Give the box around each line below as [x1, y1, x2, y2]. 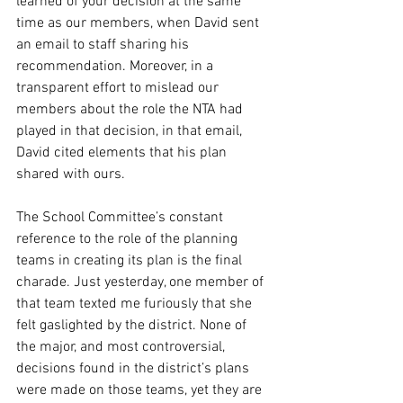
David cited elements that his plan [16, 144, 230, 162]
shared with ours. [16, 166, 125, 184]
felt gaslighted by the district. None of [16, 317, 250, 335]
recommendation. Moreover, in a [16, 58, 217, 76]
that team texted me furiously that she [16, 295, 255, 313]
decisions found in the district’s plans [16, 360, 253, 378]
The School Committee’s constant [16, 209, 227, 227]
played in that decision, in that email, [16, 122, 246, 140]
